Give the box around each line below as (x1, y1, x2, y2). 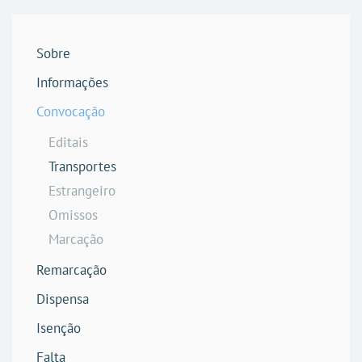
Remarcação (36, 261, 107, 279)
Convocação (36, 103, 105, 120)
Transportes (48, 158, 116, 175)
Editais (48, 133, 88, 151)
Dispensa (36, 290, 89, 308)
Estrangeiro (48, 182, 116, 200)
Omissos (48, 206, 98, 224)
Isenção (36, 319, 81, 337)
